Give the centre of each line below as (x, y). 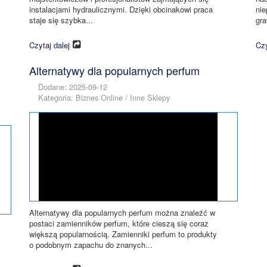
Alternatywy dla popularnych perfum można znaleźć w (122, 212)
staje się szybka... (61, 20)
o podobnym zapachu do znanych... (91, 245)
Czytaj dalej (49, 45)
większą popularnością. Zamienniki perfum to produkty (123, 234)
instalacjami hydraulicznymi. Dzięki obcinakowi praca (121, 9)
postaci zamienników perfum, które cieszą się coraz (119, 223)
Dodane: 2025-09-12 (73, 87)
